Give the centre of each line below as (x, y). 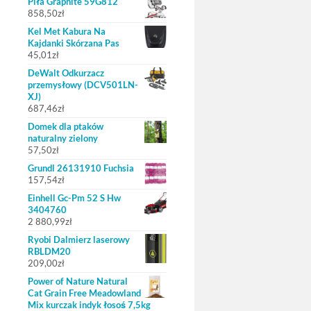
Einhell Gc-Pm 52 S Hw (74, 198)
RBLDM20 (49, 251)
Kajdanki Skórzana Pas (74, 43)
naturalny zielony (63, 138)
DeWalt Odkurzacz (66, 73)
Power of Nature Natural (78, 281)
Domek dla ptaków (66, 126)
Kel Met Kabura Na (67, 31)
